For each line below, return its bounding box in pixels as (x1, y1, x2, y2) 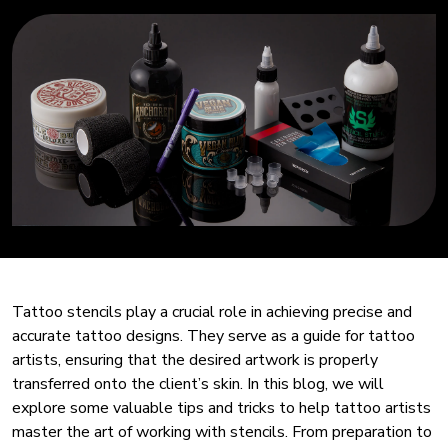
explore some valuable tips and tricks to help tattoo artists (12, 397, 431, 420)
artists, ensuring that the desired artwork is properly (12, 349, 378, 372)
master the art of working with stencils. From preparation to (12, 421, 432, 444)
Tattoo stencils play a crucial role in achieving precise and (12, 301, 412, 324)
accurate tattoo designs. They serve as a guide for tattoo (12, 325, 415, 348)
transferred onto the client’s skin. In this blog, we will (12, 373, 384, 396)
